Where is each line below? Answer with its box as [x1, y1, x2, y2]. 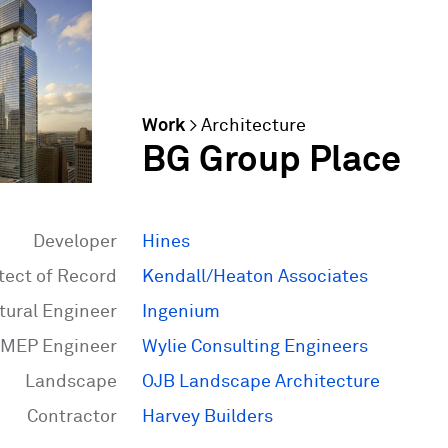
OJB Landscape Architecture [142, 373, 380, 391]
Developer [33, 233, 117, 251]
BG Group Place [142, 143, 401, 179]
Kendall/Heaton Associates [142, 268, 368, 286]
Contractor [27, 408, 117, 426]
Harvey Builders [142, 408, 273, 426]
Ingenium [142, 303, 220, 321]
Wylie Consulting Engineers [142, 338, 368, 356]
